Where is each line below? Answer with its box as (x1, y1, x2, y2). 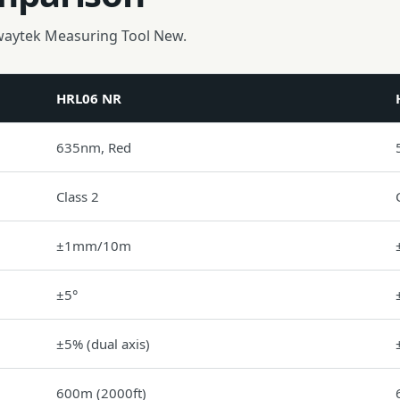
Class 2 (56, 187, 99, 205)
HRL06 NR (56, 89, 121, 107)
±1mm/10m (56, 237, 131, 254)
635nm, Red (56, 138, 131, 156)
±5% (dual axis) (56, 335, 150, 353)
